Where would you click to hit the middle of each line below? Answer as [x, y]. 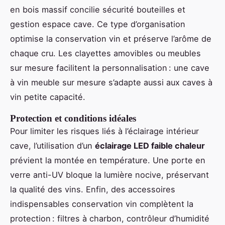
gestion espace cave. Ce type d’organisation [98, 24]
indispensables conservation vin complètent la [102, 204]
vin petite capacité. [48, 97]
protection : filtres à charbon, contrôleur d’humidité [110, 218]
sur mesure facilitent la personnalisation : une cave [110, 68]
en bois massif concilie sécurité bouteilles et [98, 9]
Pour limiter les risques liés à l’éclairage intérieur [104, 131]
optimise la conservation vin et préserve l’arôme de [111, 38]
